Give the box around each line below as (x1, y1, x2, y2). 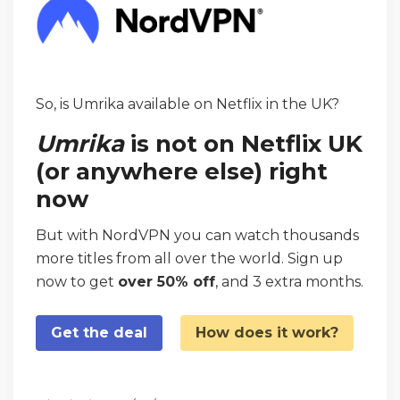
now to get (36, 272, 118, 290)
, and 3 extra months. (215, 272, 363, 290)
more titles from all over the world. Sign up (36, 249, 343, 267)
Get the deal (51, 323, 147, 341)
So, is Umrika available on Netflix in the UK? (36, 95, 339, 112)
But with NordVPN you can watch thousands (36, 226, 359, 244)
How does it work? (196, 323, 338, 341)
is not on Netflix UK (124, 129, 362, 158)
